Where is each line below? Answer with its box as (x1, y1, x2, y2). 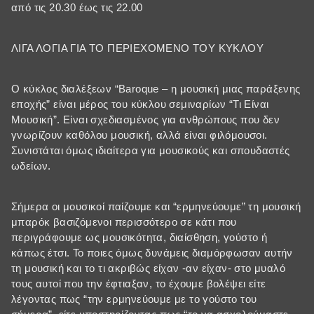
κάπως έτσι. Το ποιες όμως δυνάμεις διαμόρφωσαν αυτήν (11, 247, 293, 259)
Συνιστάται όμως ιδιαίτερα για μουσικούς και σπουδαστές (11, 144, 290, 157)
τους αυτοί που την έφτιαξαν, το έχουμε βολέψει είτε (11, 278, 266, 290)
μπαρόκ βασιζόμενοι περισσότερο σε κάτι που (11, 216, 237, 228)
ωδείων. (11, 160, 51, 172)
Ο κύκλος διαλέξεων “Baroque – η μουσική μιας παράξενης (11, 83, 301, 95)
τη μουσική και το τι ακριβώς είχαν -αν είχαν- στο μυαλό (11, 262, 285, 275)
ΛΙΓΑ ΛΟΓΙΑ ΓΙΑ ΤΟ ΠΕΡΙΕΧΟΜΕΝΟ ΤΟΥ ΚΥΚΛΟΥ (11, 42, 264, 55)
